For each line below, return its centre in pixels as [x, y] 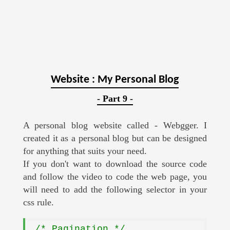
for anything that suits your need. [85, 151]
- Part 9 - [115, 98]
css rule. [38, 203]
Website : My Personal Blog [115, 80]
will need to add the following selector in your [115, 190]
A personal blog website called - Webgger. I [115, 126]
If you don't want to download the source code [115, 164]
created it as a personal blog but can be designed [115, 138]
